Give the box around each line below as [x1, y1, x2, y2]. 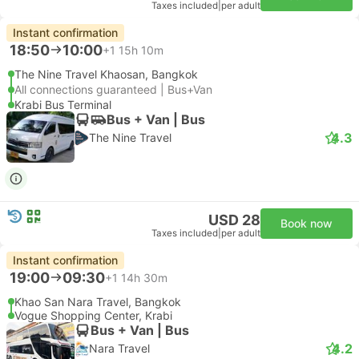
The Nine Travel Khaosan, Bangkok [14, 67, 198, 81]
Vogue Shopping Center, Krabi [14, 309, 172, 322]
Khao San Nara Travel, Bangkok [14, 295, 181, 309]
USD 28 [208, 212, 260, 228]
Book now [280, 216, 333, 230]
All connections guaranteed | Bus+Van [14, 83, 212, 96]
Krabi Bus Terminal [14, 98, 111, 111]
